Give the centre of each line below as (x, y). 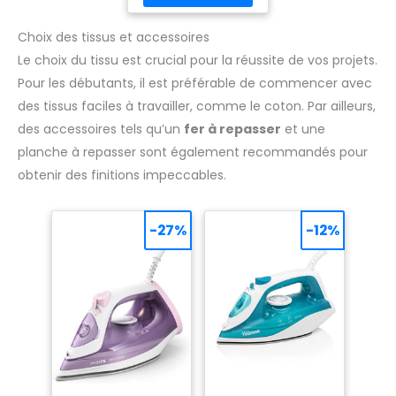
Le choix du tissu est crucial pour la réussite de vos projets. (198, 60)
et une (303, 129)
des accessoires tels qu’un (101, 129)
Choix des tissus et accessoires (114, 37)
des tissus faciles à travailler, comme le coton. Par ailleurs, (197, 106)
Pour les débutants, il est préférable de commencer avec (195, 83)
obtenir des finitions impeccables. (122, 175)
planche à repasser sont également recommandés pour (193, 152)
